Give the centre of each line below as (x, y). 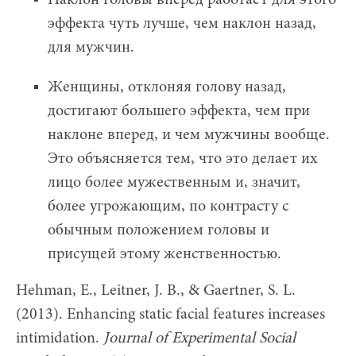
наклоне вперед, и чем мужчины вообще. (189, 135)
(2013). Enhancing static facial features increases (170, 315)
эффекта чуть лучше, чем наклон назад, (182, 24)
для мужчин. (91, 48)
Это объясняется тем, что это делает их (182, 159)
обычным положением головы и (159, 231)
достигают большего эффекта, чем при (179, 112)
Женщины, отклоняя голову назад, (167, 88)
